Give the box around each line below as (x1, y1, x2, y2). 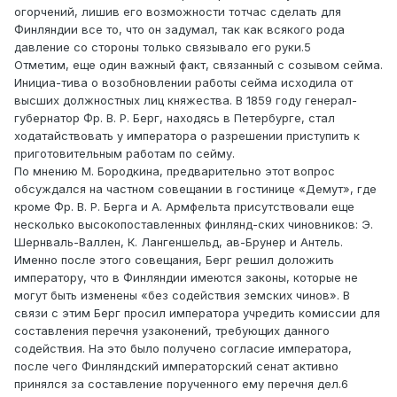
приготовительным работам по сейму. (14, 146, 235, 161)
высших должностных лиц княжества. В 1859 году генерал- (14, 93, 357, 108)
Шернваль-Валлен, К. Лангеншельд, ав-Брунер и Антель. (14, 235, 343, 250)
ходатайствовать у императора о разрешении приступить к (14, 128, 360, 144)
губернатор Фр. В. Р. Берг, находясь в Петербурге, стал (14, 111, 335, 126)
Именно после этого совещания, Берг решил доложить (14, 253, 334, 268)
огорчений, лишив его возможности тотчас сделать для (14, 4, 341, 19)
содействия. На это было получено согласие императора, (14, 341, 352, 356)
